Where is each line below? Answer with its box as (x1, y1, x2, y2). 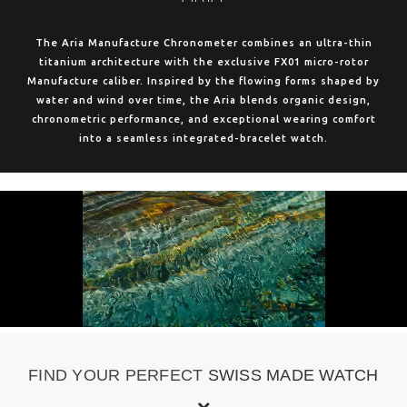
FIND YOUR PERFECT (28, 366, 208, 385)
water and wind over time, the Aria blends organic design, (36, 94, 371, 105)
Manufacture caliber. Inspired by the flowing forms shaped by (27, 75, 380, 86)
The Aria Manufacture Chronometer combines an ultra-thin (35, 37, 372, 48)
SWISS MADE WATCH (207, 366, 379, 385)
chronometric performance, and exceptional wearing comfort (31, 114, 376, 124)
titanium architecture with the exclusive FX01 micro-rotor (38, 56, 369, 67)
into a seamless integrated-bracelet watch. (79, 133, 328, 144)
